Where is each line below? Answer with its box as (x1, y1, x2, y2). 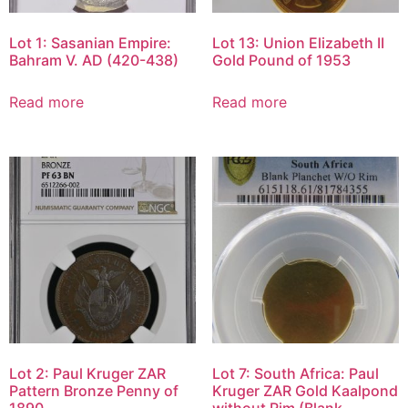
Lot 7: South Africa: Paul (211, 364, 379, 383)
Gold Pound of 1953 (211, 50, 351, 69)
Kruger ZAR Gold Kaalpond (211, 382, 398, 401)
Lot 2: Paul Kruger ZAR (9, 364, 166, 383)
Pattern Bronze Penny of (9, 382, 178, 401)
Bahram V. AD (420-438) (9, 50, 178, 69)
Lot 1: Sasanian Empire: (9, 33, 171, 52)
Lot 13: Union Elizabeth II (211, 33, 384, 52)
